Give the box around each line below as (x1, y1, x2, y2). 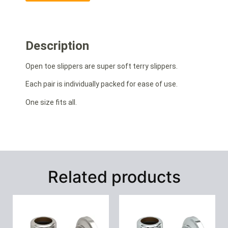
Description (25, 38, 89, 53)
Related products (47, 166, 181, 187)
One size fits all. (25, 98, 77, 106)
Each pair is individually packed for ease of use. (25, 80, 178, 89)
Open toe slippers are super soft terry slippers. (25, 62, 178, 70)
